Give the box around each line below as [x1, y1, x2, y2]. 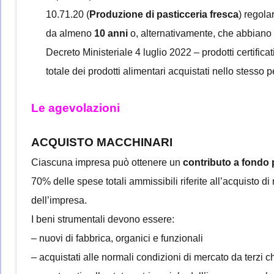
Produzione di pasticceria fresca [89, 9, 239, 20]
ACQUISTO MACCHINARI [31, 135, 172, 149]
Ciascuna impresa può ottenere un [31, 157, 183, 168]
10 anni [94, 28, 128, 39]
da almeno [46, 28, 94, 39]
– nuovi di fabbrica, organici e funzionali [31, 232, 203, 243]
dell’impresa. [31, 194, 87, 206]
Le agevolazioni [31, 101, 120, 114]
